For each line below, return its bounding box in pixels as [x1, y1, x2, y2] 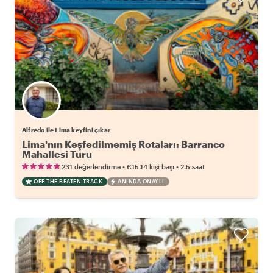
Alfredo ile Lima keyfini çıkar [22, 126, 110, 133]
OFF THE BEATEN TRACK [34, 177, 102, 185]
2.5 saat [180, 162, 205, 171]
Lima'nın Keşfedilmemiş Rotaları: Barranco [22, 138, 225, 150]
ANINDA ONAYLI [118, 177, 165, 185]
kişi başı [149, 162, 174, 171]
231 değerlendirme [62, 162, 121, 171]
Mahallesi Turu [22, 147, 92, 160]
